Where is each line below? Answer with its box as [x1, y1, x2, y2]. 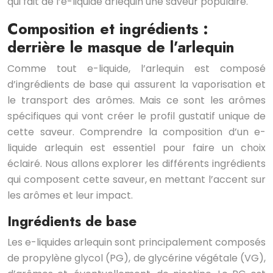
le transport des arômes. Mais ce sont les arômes [7, 93, 266, 108]
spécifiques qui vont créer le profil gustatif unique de [7, 109, 266, 124]
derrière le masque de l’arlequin [7, 36, 235, 58]
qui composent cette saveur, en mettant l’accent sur [7, 172, 266, 187]
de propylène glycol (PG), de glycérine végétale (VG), [7, 251, 266, 266]
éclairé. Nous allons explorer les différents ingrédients [7, 157, 266, 171]
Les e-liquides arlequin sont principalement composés [7, 235, 266, 250]
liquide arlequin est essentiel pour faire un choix [7, 141, 266, 155]
